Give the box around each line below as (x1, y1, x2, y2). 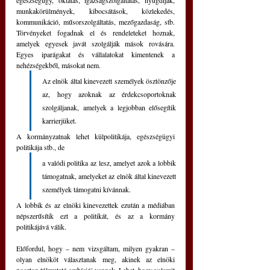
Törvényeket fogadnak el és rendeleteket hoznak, (16, 28, 175, 38)
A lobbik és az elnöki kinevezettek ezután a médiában (16, 200, 175, 210)
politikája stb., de (16, 142, 66, 152)
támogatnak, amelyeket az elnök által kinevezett (42, 171, 176, 181)
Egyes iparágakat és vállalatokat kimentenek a (16, 49, 175, 60)
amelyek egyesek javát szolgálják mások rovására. (16, 39, 175, 49)
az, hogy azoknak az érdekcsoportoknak (42, 89, 176, 99)
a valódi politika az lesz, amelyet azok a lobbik (42, 158, 176, 168)
